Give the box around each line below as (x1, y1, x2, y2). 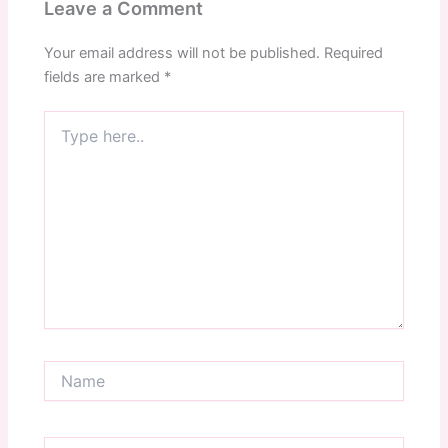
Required (324, 44, 384, 63)
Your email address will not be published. (44, 44, 321, 63)
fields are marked (44, 68, 165, 87)
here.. (43, 131, 81, 149)
